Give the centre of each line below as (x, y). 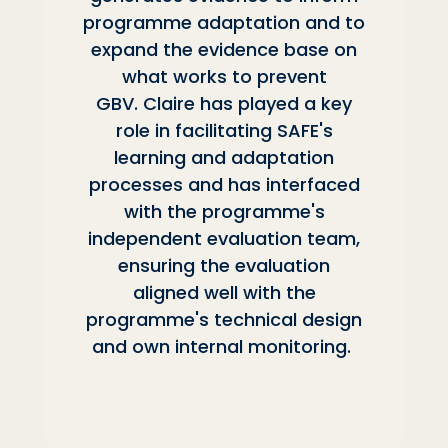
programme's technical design (224, 319)
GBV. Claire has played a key (224, 103)
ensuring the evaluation (224, 265)
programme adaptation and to (224, 22)
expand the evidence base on (224, 49)
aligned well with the (224, 292)
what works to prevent (224, 76)
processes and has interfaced (224, 184)
